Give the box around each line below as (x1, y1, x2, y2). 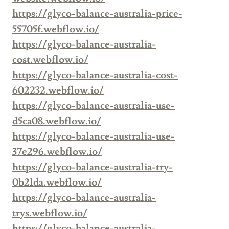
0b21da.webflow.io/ (12, 176, 102, 190)
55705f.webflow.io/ (12, 22, 99, 36)
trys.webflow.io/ (12, 207, 87, 220)
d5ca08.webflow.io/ (12, 114, 101, 128)
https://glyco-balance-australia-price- (12, 7, 182, 21)
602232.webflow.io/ (12, 84, 104, 98)
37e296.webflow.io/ (12, 145, 102, 159)
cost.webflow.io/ (12, 53, 88, 67)
